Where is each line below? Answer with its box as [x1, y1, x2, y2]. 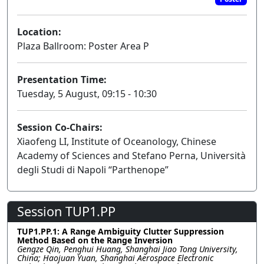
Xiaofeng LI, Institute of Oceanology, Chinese [17, 135, 216, 148]
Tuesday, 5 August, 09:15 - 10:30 [17, 87, 157, 101]
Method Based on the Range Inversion [17, 235, 173, 246]
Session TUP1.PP [17, 203, 115, 220]
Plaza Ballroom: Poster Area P [17, 39, 149, 53]
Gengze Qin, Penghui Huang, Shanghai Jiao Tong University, [17, 243, 238, 255]
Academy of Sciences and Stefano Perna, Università [17, 149, 246, 163]
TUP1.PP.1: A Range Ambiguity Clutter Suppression [17, 226, 224, 237]
